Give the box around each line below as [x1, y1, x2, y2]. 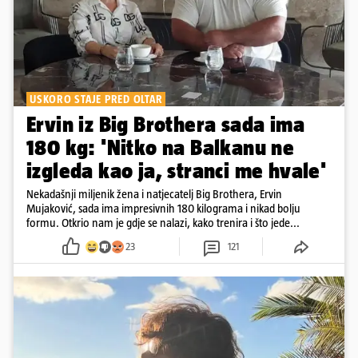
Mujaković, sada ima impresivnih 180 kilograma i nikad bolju [26, 201, 300, 216]
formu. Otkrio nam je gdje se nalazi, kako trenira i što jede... [26, 216, 300, 230]
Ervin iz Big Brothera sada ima [26, 112, 304, 137]
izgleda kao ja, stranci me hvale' [26, 158, 327, 184]
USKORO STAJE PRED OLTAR [30, 93, 163, 106]
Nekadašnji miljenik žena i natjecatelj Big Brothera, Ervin [26, 187, 282, 201]
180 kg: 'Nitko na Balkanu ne [26, 135, 295, 161]
